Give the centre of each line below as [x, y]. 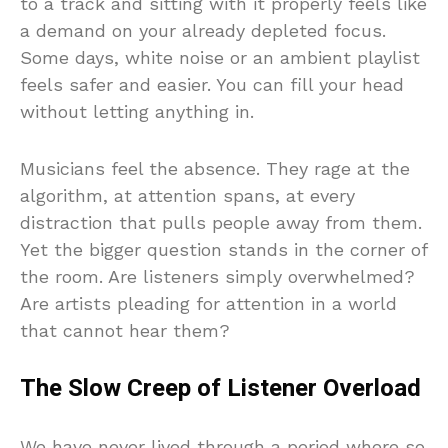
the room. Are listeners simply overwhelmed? [217, 276]
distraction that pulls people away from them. [221, 222]
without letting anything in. [137, 111]
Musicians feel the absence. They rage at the [215, 168]
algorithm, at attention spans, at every [187, 195]
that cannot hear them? [125, 330]
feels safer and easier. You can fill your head [212, 84]
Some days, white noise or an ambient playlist [220, 57]
